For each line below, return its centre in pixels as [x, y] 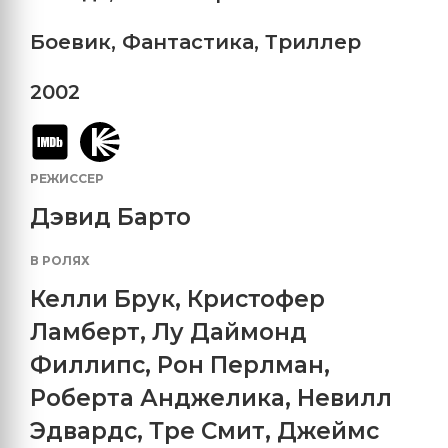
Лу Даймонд [229, 331]
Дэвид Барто [110, 216]
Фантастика [188, 41]
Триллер [313, 41]
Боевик [70, 41]
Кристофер [256, 298]
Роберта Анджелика [157, 397]
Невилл [344, 397]
